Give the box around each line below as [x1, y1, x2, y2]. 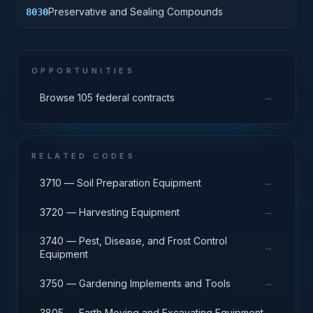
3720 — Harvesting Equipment [40, 205, 180, 218]
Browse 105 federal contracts [40, 91, 175, 103]
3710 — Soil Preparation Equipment [40, 176, 201, 189]
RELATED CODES [31, 151, 136, 161]
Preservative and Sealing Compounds [48, 6, 223, 17]
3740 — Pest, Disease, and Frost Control [40, 235, 227, 247]
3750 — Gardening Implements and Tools [40, 277, 231, 289]
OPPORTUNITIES [31, 66, 136, 75]
